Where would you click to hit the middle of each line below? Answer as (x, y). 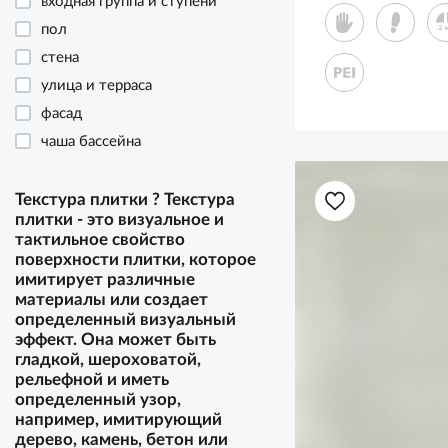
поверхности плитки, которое (135, 259)
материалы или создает (111, 299)
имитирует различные (105, 279)
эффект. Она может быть (115, 339)
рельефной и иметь (92, 379)
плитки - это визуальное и (119, 219)
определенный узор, (98, 399)
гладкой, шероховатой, (108, 359)
